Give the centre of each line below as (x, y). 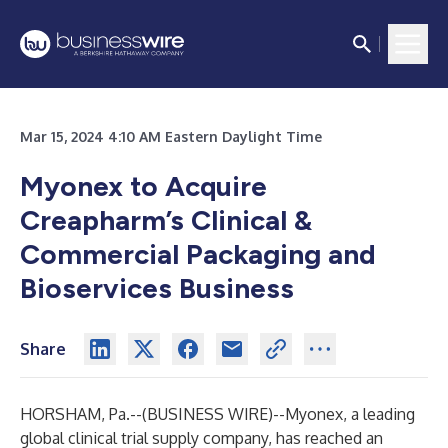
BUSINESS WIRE (207, 414)
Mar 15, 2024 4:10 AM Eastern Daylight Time (171, 136)
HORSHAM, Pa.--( (83, 414)
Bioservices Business (157, 288)
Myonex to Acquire (143, 186)
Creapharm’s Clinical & (166, 220)
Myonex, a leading (350, 414)
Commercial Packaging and (198, 254)
